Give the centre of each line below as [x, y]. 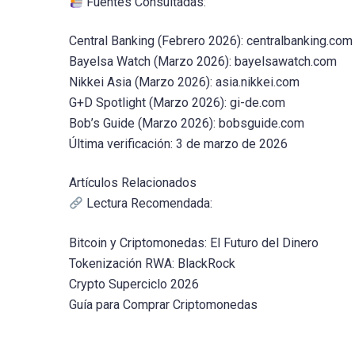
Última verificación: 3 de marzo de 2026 [178, 144]
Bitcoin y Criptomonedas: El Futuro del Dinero [194, 242]
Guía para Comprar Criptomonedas [163, 304]
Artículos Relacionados [133, 183]
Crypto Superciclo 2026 [134, 284]
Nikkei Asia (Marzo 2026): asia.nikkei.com [184, 82]
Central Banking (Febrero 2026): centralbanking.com [211, 41]
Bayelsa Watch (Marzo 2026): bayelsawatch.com [203, 62]
